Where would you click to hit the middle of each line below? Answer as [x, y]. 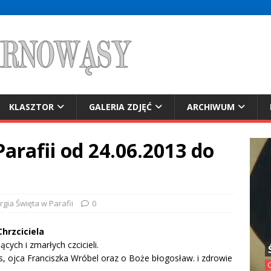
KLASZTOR [31, 107]
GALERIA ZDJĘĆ [120, 107]
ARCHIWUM [211, 107]
